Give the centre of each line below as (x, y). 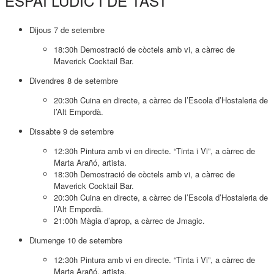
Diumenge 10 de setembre (76, 240)
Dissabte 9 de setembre (72, 131)
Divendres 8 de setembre (74, 81)
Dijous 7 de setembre (67, 30)
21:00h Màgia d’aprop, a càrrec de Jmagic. (129, 221)
